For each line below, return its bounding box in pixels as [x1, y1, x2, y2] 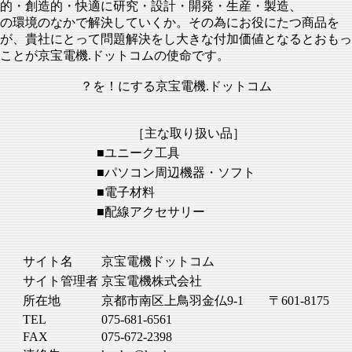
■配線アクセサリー [97, 205, 205, 218]
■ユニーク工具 [97, 146, 180, 159]
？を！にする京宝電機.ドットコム [80, 79, 272, 93]
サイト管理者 [23, 274, 98, 288]
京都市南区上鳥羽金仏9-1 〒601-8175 [101, 294, 329, 307]
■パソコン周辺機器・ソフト [97, 166, 255, 179]
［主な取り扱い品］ [107, 126, 245, 140]
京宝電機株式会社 [101, 274, 202, 288]
